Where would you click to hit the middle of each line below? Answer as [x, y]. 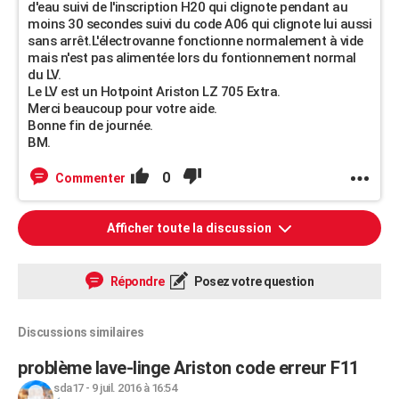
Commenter [90, 178]
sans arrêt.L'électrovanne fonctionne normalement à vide [195, 41]
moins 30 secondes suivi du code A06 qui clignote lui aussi [199, 24]
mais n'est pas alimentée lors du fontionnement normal [192, 58]
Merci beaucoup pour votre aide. [122, 109]
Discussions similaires [81, 332]
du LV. [44, 75]
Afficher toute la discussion [191, 228]
